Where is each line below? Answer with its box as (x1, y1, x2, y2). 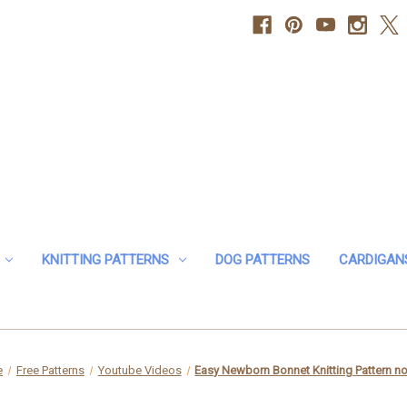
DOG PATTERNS (214, 251, 310, 268)
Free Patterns (15, 362, 84, 377)
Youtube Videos (97, 362, 182, 377)
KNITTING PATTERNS (41, 251, 169, 268)
